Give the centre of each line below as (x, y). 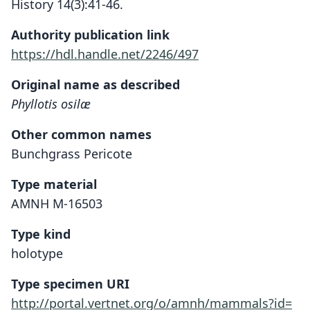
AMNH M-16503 (57, 203)
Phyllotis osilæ (51, 104)
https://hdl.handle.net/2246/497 (105, 54)
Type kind (41, 234)
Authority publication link (90, 35)
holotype (37, 253)
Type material (54, 184)
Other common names (81, 134)
